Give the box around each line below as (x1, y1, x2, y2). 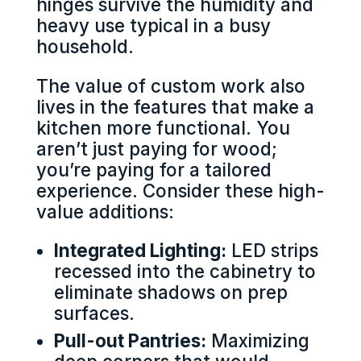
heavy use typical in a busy (35, 15, 271, 37)
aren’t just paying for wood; (35, 137, 277, 160)
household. (35, 35, 134, 58)
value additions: (35, 200, 174, 222)
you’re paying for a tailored (35, 158, 272, 180)
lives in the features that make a (35, 95, 314, 118)
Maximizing (206, 330, 310, 352)
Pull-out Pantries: (54, 330, 207, 352)
